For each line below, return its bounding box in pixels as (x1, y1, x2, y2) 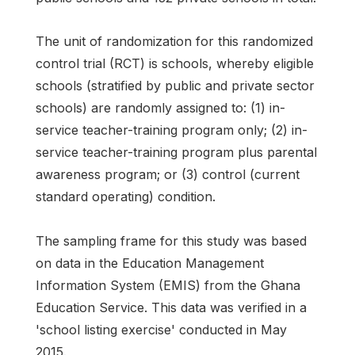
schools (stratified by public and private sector (36, 78, 315, 94)
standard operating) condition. (36, 189, 216, 205)
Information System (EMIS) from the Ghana (36, 277, 300, 293)
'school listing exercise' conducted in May (36, 321, 287, 338)
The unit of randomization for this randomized (36, 33, 313, 50)
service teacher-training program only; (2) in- (36, 122, 307, 139)
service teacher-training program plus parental (36, 144, 317, 161)
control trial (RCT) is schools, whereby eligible (36, 55, 314, 72)
